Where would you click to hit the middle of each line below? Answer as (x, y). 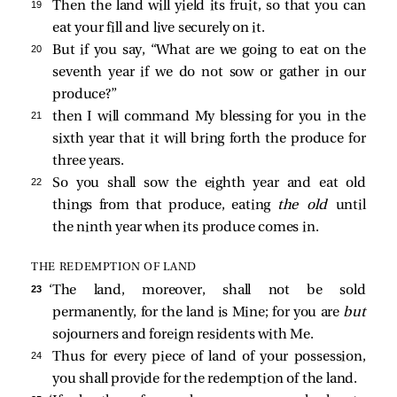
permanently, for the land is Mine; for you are (198, 313)
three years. (89, 162)
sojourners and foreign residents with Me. (183, 335)
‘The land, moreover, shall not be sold (207, 291)
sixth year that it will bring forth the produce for (209, 140)
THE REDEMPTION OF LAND (114, 268)
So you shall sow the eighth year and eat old (209, 184)
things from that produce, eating (165, 206)
